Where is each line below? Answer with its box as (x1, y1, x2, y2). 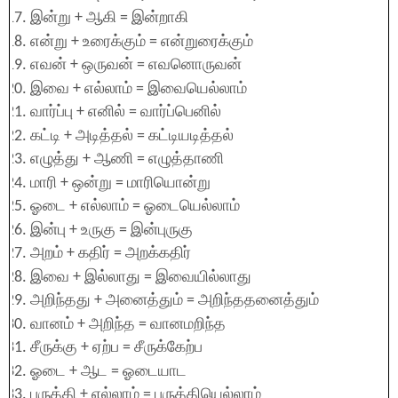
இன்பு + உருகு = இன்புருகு (30, 221, 193, 239)
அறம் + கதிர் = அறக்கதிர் (30, 245, 191, 262)
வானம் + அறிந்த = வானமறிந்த (30, 315, 226, 333)
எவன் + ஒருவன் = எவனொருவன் (30, 57, 242, 74)
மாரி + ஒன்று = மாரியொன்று (30, 174, 211, 192)
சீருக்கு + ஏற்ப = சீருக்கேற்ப (30, 339, 203, 356)
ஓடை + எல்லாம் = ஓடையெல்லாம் (30, 198, 240, 215)
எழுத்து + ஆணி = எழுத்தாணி (30, 151, 224, 168)
